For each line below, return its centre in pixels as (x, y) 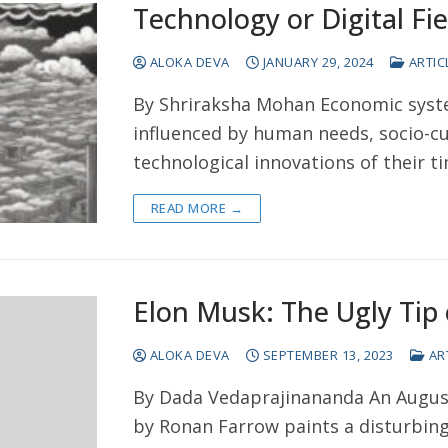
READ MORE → (197, 208)
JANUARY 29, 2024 (318, 62)
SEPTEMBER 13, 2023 (328, 355)
